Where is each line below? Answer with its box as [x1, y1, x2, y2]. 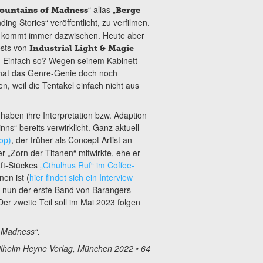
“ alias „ [87, 4, 116, 16]
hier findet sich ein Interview [29, 171, 133, 183]
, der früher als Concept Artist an [11, 133, 132, 146]
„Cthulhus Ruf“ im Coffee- [39, 159, 134, 171]
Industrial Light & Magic [29, 43, 134, 54]
